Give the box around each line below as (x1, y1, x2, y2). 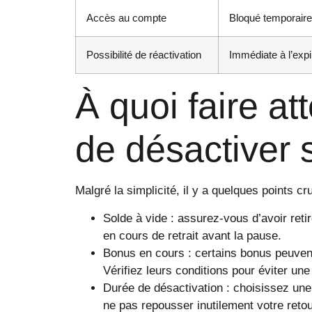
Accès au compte (86, 12, 166, 24)
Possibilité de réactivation (86, 49, 201, 61)
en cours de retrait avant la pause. (102, 228, 281, 242)
